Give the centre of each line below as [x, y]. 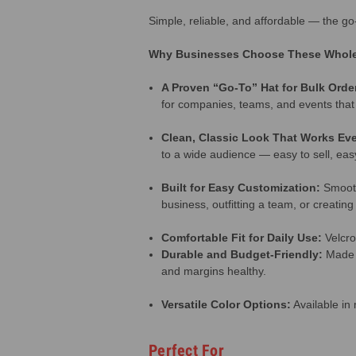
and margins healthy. [214, 271]
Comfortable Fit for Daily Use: [244, 237]
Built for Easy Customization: [241, 187]
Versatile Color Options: [226, 304]
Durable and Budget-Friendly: [242, 254]
